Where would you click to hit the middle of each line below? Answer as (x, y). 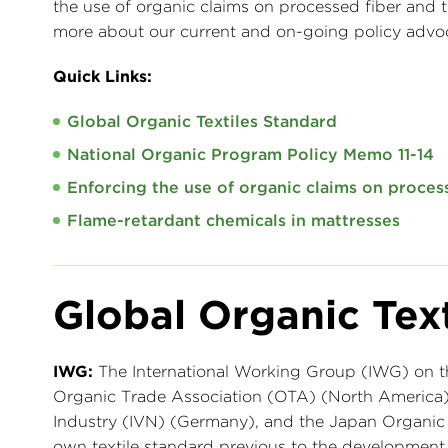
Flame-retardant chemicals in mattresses (233, 220)
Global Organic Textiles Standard (202, 121)
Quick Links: (102, 76)
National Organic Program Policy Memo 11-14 (250, 154)
